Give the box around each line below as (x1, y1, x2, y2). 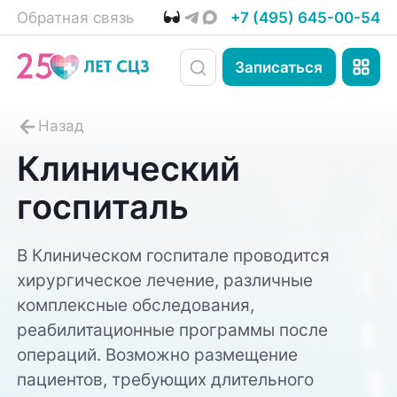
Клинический (17, 148, 241, 190)
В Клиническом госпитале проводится (17, 245, 331, 267)
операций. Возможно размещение (17, 344, 299, 366)
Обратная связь (17, 8, 135, 27)
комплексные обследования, (17, 294, 255, 316)
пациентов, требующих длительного (17, 369, 315, 391)
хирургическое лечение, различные (17, 269, 314, 292)
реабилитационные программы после (17, 319, 329, 341)
